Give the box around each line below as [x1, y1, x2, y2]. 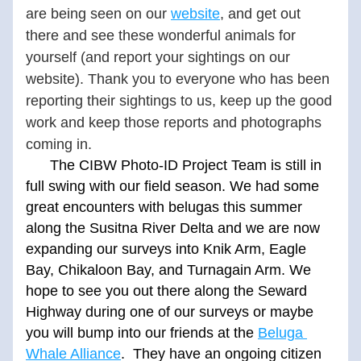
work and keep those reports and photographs [26, 114, 322, 131]
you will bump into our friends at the [26, 325, 258, 341]
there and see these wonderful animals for [26, 27, 296, 44]
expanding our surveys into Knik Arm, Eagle [26, 241, 306, 257]
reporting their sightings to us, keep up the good [26, 93, 332, 109]
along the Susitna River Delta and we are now [26, 220, 320, 236]
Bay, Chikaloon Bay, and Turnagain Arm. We [26, 262, 311, 278]
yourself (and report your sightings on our [26, 49, 290, 65]
